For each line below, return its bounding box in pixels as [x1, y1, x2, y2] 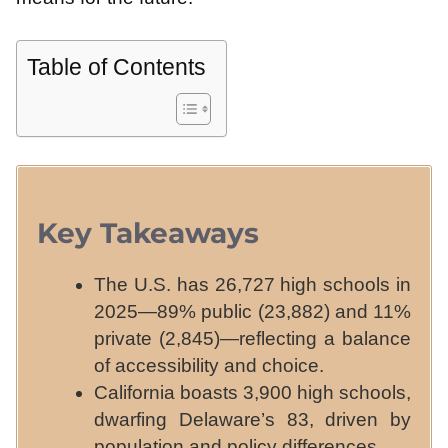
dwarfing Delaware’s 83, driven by [94, 408, 411, 430]
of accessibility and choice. [94, 354, 324, 376]
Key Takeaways [37, 215, 259, 250]
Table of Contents [27, 53, 206, 80]
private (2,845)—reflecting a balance [94, 327, 411, 349]
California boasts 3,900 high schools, [94, 381, 411, 403]
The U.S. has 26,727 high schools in [94, 273, 411, 295]
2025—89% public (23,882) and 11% [94, 300, 411, 322]
